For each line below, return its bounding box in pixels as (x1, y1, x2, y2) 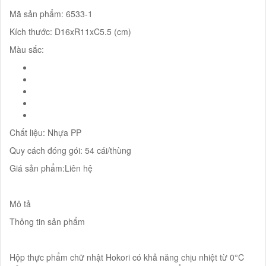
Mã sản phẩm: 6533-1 (9, 7, 93, 20)
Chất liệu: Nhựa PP (9, 126, 81, 138)
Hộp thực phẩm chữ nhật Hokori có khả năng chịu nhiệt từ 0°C (9, 251, 244, 263)
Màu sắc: (9, 43, 44, 55)
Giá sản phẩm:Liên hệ (9, 161, 93, 174)
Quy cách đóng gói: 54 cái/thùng (9, 144, 131, 156)
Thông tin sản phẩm (9, 215, 85, 227)
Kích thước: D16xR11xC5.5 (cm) (9, 25, 131, 37)
